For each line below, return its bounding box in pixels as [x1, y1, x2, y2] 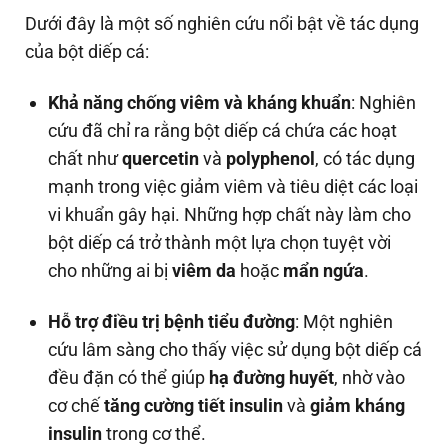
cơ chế [48, 395, 105, 417]
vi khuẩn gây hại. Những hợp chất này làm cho [48, 203, 412, 225]
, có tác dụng [315, 147, 416, 169]
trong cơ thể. [102, 423, 207, 445]
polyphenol [226, 147, 316, 169]
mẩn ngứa [283, 259, 365, 281]
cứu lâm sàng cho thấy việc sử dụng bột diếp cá [48, 339, 423, 361]
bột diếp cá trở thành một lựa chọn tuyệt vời [48, 231, 392, 253]
